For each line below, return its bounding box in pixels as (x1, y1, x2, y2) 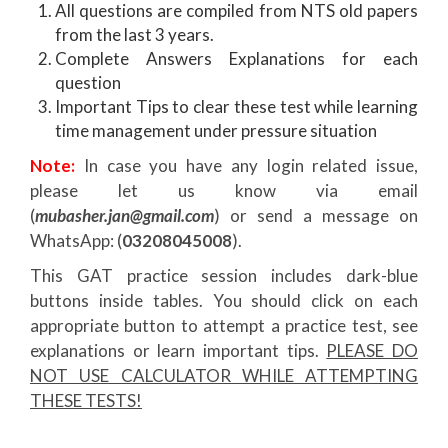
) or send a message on (214, 205, 418, 227)
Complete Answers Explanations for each (55, 48, 418, 70)
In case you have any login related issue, (75, 155, 418, 177)
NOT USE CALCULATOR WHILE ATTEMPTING (30, 365, 418, 387)
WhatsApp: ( (30, 230, 122, 252)
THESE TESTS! (30, 390, 142, 412)
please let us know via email (30, 180, 418, 202)
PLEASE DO (326, 340, 419, 362)
